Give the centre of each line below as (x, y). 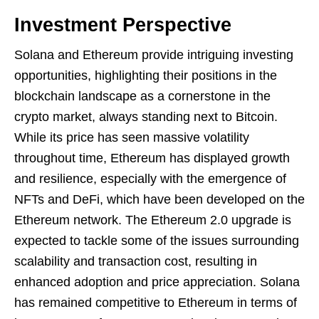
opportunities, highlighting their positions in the (146, 76)
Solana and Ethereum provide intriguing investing (154, 55)
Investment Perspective (123, 25)
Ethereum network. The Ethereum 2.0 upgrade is (153, 220)
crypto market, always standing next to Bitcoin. (146, 117)
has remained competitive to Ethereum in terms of (156, 303)
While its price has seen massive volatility (132, 138)
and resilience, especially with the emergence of (150, 179)
